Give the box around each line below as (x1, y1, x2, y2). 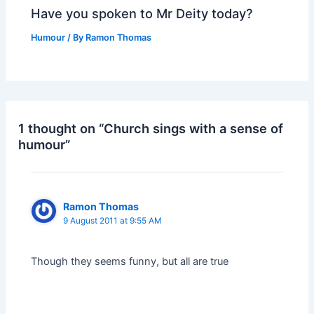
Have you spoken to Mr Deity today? (31, 6, 254, 22)
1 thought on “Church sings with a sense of (18, 120, 284, 136)
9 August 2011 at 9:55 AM (63, 215, 163, 226)
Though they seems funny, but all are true (31, 254, 229, 268)
